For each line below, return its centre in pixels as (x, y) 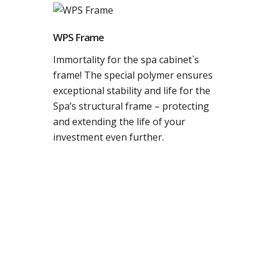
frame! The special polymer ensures (133, 75)
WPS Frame (78, 37)
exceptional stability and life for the (132, 91)
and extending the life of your (119, 122)
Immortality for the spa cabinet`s (126, 60)
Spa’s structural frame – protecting (131, 106)
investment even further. (108, 137)
